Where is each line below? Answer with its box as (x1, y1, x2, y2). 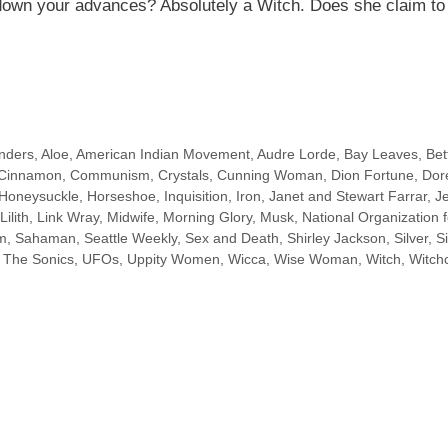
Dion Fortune (331, 166, 414, 183)
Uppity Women (127, 250, 220, 267)
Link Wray (37, 208, 99, 225)
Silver (394, 229, 428, 246)
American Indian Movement (75, 145, 250, 162)
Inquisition (164, 187, 228, 204)
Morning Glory (163, 208, 252, 225)
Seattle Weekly (84, 229, 177, 246)
